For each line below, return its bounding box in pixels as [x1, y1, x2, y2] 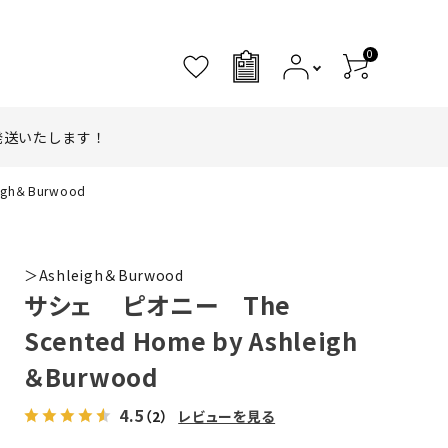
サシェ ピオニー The [24, 287, 292, 322]
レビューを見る [178, 406, 276, 426]
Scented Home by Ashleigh [24, 323, 358, 358]
